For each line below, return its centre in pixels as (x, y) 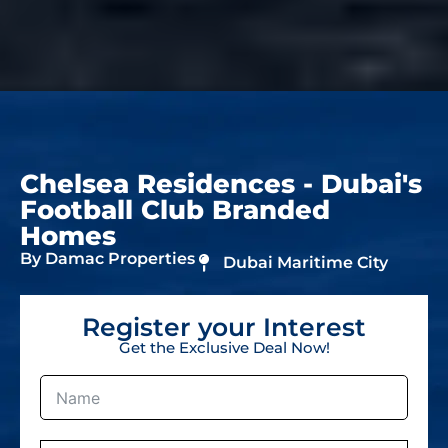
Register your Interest (224, 327)
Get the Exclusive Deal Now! (224, 348)
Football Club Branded (175, 210)
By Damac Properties (107, 259)
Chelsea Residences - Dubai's (221, 184)
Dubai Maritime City (305, 263)
